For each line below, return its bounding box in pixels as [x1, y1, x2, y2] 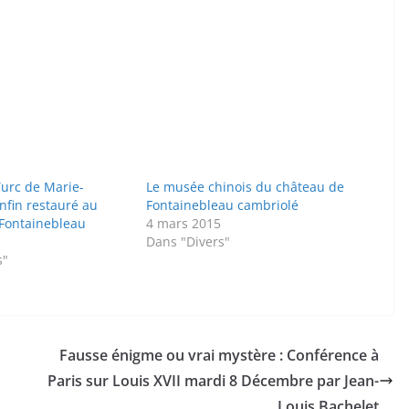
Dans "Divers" [146, 233, 231, 251]
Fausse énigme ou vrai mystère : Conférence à [59, 345, 379, 366]
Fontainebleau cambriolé [146, 196, 299, 215]
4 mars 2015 [146, 215, 222, 233]
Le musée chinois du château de [146, 178, 345, 196]
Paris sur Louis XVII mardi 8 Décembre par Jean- [47, 371, 379, 392]
